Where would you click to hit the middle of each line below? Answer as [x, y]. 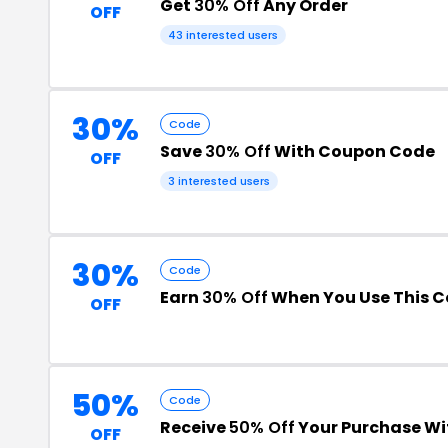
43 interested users [223, 34]
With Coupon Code [353, 151]
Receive [194, 427]
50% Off [262, 427]
